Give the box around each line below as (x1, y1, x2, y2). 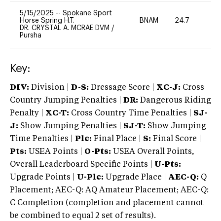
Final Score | (151, 135, 201, 143)
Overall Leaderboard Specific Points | (10, 160, 154, 169)
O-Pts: (84, 147, 111, 156)
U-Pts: (154, 160, 181, 169)
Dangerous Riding (138, 96, 211, 105)
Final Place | (92, 135, 143, 143)
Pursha (20, 32, 41, 39)
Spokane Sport (63, 9, 112, 17)
